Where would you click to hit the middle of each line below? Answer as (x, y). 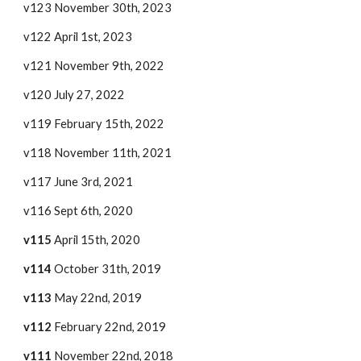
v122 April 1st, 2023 (78, 37)
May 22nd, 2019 (98, 298)
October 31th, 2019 (108, 269)
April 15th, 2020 (98, 240)
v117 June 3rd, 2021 (79, 182)
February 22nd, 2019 (110, 327)
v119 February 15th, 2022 (94, 124)
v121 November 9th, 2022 (94, 66)
